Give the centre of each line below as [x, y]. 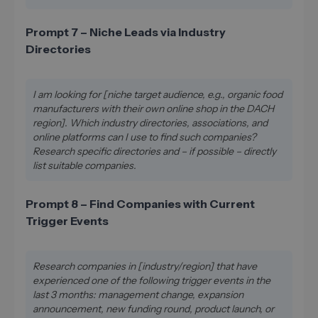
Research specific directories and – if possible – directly [154, 151]
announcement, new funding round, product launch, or [153, 308]
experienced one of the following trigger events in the [152, 280]
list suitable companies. [84, 165]
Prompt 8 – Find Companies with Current [140, 203]
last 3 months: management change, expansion [138, 294]
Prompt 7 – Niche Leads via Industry [126, 32]
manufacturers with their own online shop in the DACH [153, 108]
